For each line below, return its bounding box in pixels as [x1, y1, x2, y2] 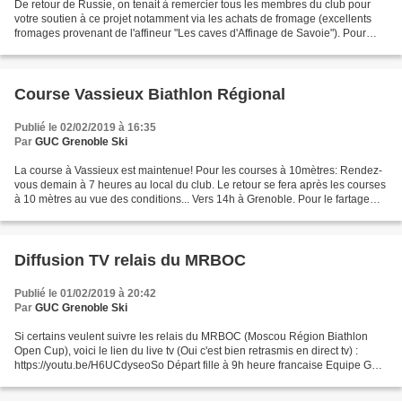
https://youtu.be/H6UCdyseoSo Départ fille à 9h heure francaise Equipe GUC [14, 359, 388, 372]
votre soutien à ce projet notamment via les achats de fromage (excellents [14, 13, 371, 26]
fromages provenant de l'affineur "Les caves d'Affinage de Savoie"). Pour [14, 27, 366, 40]
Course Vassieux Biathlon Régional [14, 85, 285, 104]
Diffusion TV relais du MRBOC [14, 251, 246, 270]
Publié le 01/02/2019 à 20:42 [14, 287, 156, 301]
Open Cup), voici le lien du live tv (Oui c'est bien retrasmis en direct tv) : [14, 345, 358, 358]
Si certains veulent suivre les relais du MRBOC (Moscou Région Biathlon [14, 330, 368, 344]
